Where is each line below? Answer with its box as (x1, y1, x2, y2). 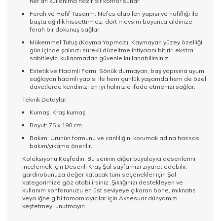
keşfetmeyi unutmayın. (22, 202, 86, 210)
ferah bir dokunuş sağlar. (30, 26, 101, 34)
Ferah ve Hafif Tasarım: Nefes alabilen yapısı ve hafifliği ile (30, 10, 198, 18)
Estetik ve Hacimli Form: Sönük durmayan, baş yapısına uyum (30, 67, 204, 75)
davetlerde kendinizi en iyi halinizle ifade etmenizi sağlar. (30, 83, 195, 91)
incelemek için (22, 163, 65, 171)
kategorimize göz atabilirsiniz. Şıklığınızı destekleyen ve (22, 179, 183, 186)
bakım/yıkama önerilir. (30, 142, 92, 150)
